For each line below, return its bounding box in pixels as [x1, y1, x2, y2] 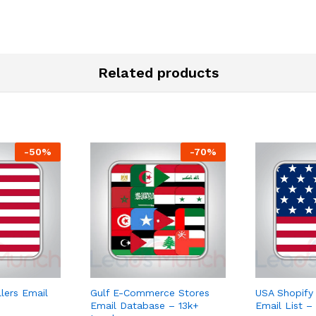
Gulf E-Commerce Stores [90, 287, 209, 299]
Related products [97, 64, 219, 82]
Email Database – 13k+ [90, 300, 199, 312]
